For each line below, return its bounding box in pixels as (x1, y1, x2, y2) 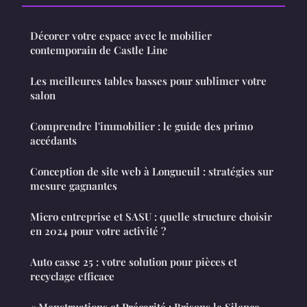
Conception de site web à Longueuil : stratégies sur (30, 164, 273, 178)
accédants (30, 133, 77, 147)
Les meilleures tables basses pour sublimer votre (30, 73, 267, 88)
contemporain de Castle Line (30, 42, 168, 57)
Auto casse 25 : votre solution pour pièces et (30, 254, 237, 269)
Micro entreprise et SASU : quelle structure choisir (30, 209, 272, 223)
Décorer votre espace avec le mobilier (30, 28, 212, 42)
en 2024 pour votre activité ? (30, 223, 166, 238)
